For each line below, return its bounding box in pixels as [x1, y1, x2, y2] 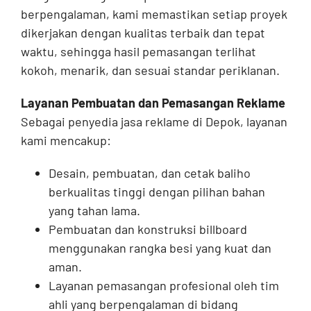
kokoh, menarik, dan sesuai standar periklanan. [20, 62, 280, 78]
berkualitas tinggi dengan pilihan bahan [48, 184, 265, 200]
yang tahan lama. [48, 203, 140, 219]
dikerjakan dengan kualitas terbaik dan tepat [20, 25, 265, 41]
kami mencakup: [20, 133, 111, 149]
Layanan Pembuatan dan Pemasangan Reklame [20, 95, 285, 111]
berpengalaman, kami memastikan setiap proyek [20, 6, 287, 22]
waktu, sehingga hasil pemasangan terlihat [20, 44, 256, 60]
